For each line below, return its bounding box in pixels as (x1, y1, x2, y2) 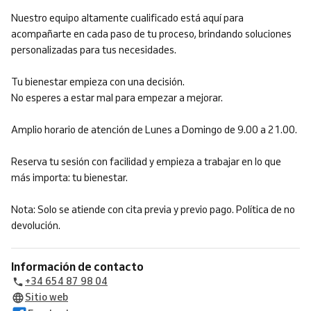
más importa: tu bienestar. (11, 171, 128, 184)
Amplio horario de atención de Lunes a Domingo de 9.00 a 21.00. (11, 124, 297, 136)
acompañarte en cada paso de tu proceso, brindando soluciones (11, 28, 292, 40)
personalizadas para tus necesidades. (11, 44, 176, 56)
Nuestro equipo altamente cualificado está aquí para (11, 12, 244, 24)
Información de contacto (14, 259, 144, 274)
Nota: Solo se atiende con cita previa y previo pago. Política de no (11, 203, 295, 216)
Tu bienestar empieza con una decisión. (11, 76, 185, 88)
